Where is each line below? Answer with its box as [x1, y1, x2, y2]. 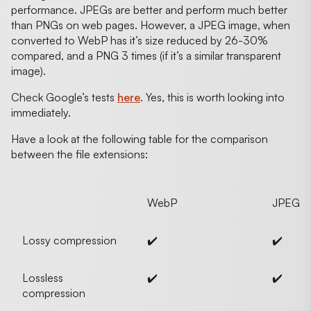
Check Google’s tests [11, 90, 117, 104]
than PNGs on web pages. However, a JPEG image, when [11, 17, 290, 32]
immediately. [11, 105, 74, 119]
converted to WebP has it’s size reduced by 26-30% [11, 33, 268, 47]
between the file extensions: [11, 146, 148, 161]
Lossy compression [22, 233, 117, 247]
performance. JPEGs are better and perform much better [11, 2, 287, 17]
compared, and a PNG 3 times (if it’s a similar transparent [11, 48, 281, 62]
